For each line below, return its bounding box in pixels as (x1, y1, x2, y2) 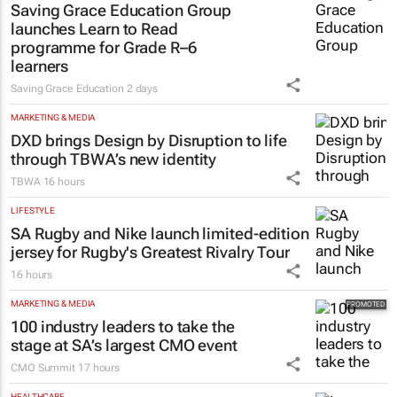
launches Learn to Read (11, 19, 178, 39)
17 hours (77, 362, 121, 375)
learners (11, 57, 69, 76)
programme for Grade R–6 (11, 38, 197, 58)
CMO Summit (11, 362, 78, 375)
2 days (126, 82, 159, 96)
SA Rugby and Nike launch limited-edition (11, 224, 309, 244)
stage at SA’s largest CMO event (11, 336, 237, 355)
